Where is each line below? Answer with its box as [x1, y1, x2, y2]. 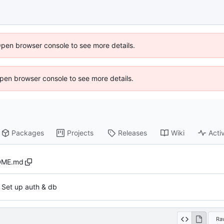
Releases [118, 128, 147, 137]
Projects [67, 128, 94, 137]
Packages [11, 128, 44, 137]
